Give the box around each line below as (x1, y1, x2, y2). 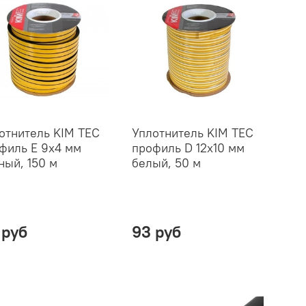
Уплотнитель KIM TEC (131, 124, 253, 141)
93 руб (131, 221, 181, 242)
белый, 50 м (131, 154, 201, 171)
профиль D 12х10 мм (131, 139, 245, 156)
